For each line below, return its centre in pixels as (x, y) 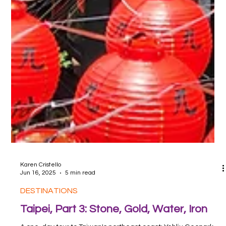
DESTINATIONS (49, 206)
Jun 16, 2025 (38, 188)
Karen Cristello (41, 180)
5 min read (80, 188)
